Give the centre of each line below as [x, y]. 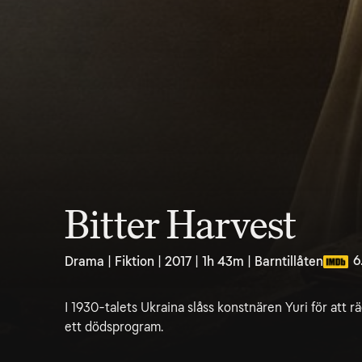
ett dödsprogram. [114, 327]
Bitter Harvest [181, 225]
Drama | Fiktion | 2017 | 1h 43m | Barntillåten [194, 261]
